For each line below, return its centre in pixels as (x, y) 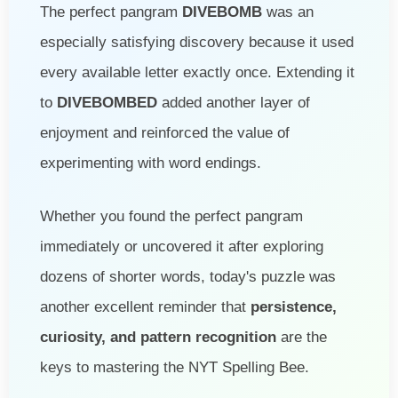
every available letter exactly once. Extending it (197, 72)
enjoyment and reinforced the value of (165, 132)
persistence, (294, 306)
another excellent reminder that (145, 306)
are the (302, 337)
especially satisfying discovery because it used (197, 42)
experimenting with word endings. (151, 163)
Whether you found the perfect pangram (171, 216)
